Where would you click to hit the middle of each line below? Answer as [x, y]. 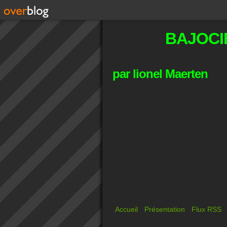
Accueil [126, 209]
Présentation [165, 209]
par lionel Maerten [160, 74]
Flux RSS [206, 209]
